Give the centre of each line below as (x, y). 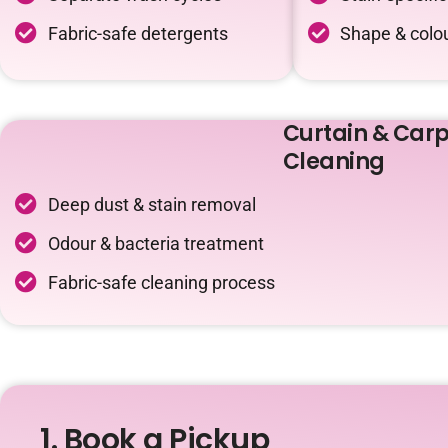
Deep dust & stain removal (151, 204)
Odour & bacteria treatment (155, 243)
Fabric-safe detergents (137, 33)
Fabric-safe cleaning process (161, 282)
